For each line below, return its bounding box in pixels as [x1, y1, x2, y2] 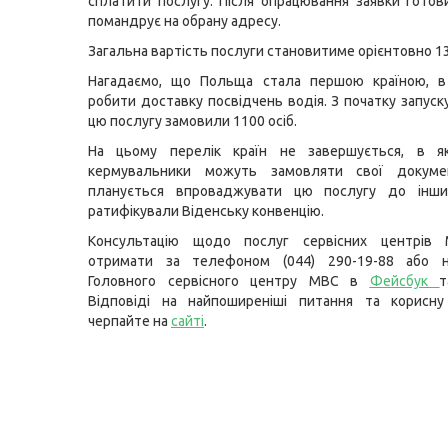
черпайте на [88, 313, 171, 329]
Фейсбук [369, 273, 428, 289]
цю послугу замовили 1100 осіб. [88, 113, 297, 129]
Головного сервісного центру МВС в [88, 273, 370, 289]
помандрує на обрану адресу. [88, 13, 281, 29]
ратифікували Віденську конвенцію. [88, 203, 324, 219]
